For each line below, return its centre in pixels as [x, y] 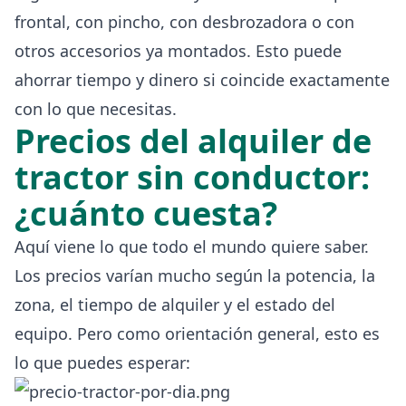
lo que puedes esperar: [102, 362]
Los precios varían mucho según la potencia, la [195, 275]
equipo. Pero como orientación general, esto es [197, 333]
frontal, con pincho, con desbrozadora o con [184, 21]
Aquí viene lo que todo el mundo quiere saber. [192, 246]
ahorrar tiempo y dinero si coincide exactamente [202, 79]
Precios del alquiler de [193, 140]
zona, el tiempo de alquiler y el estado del [175, 304]
